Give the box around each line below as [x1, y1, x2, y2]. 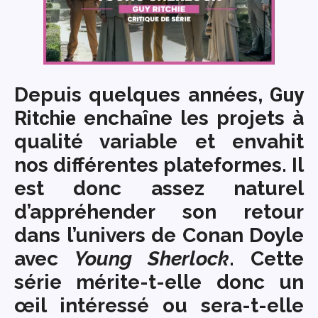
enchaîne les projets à [76, 106, 304, 131]
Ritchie [14, 106, 76, 131]
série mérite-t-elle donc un [14, 270, 304, 295]
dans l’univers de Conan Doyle [14, 224, 304, 248]
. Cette [229, 247, 305, 271]
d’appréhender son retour [14, 200, 304, 224]
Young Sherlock [74, 247, 230, 271]
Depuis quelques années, [14, 83, 270, 107]
